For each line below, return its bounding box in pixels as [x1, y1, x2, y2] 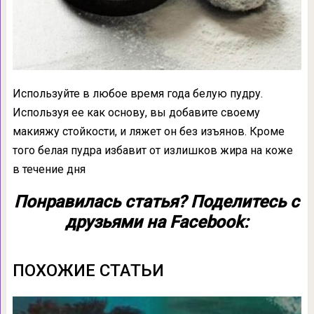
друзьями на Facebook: [65, 212, 249, 233]
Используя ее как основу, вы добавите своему [12, 106, 260, 120]
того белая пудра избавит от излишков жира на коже [12, 144, 293, 158]
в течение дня [12, 163, 86, 177]
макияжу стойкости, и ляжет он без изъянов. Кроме [12, 125, 285, 139]
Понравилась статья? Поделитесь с [14, 192, 300, 212]
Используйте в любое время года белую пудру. [12, 87, 263, 101]
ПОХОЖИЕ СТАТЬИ [12, 261, 164, 281]
